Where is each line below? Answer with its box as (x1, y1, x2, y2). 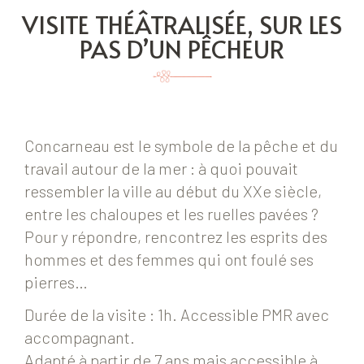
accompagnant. (24, 327, 135, 348)
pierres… (24, 272, 88, 292)
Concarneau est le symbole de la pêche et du (24, 136, 338, 156)
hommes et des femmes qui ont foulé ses (24, 249, 314, 270)
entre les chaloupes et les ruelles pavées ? (24, 204, 318, 224)
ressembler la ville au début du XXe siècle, (24, 181, 322, 201)
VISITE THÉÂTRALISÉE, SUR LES (22, 7, 342, 41)
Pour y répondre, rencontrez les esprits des (24, 227, 327, 247)
